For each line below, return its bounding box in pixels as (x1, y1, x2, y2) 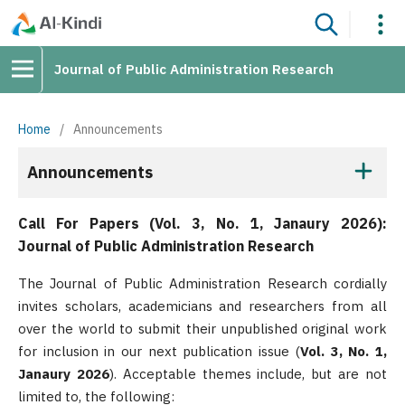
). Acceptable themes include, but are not (108, 365, 388, 382)
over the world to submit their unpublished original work (18, 320, 387, 337)
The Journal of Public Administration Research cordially (18, 275, 387, 292)
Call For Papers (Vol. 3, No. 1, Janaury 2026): (18, 214, 387, 232)
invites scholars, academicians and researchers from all (18, 297, 387, 315)
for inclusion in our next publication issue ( (18, 343, 300, 360)
